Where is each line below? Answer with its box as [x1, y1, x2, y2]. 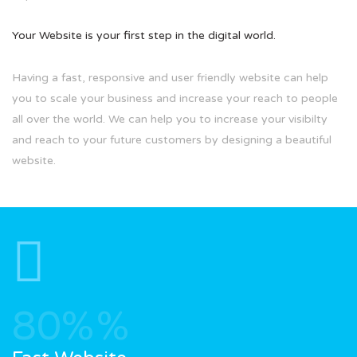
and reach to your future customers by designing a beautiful [12, 132, 331, 147]
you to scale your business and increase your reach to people [12, 91, 338, 105]
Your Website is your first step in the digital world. [12, 28, 276, 42]
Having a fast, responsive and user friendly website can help [12, 70, 328, 84]
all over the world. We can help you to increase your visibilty [12, 112, 328, 126]
